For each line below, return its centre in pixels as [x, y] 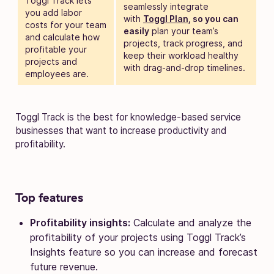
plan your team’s [184, 31]
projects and [51, 61]
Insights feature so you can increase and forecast [144, 252]
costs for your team [66, 24]
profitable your [56, 49]
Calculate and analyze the [191, 222]
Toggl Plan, [167, 18]
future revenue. [65, 266]
